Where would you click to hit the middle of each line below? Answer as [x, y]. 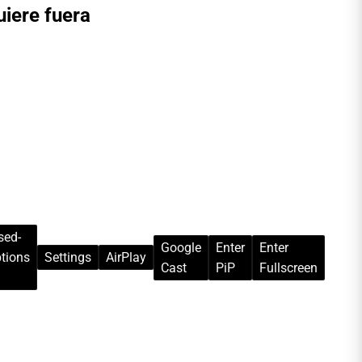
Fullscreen [288, 267]
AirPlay [126, 258]
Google [181, 247]
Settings [68, 258]
